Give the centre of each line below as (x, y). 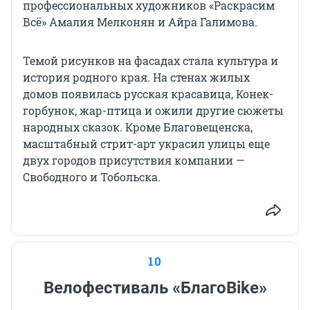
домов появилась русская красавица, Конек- (148, 93)
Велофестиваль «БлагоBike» (155, 288)
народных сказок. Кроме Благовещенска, (138, 127)
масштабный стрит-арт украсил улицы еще (146, 143)
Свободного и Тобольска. (92, 176)
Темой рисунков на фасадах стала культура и (151, 60)
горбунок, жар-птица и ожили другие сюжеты (153, 110)
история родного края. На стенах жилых (136, 77)
